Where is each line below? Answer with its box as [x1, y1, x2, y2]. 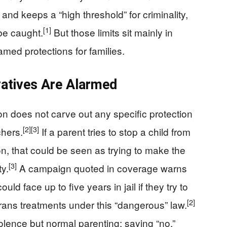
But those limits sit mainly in [51, 25, 173, 39]
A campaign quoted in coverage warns [17, 161, 187, 175]
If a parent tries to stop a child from [39, 125, 191, 138]
